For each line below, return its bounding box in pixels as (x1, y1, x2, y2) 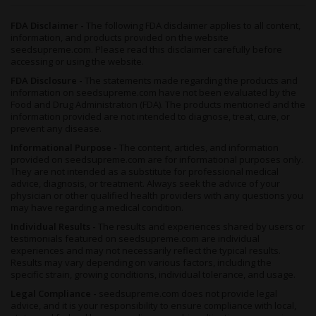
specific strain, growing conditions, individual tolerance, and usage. (11, 267, 296, 281)
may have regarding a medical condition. (11, 200, 183, 214)
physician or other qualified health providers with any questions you (11, 188, 303, 202)
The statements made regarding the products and (85, 73, 298, 87)
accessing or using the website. (11, 54, 144, 68)
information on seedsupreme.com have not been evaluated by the (11, 85, 296, 99)
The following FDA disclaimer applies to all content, (86, 18, 300, 32)
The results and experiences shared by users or (98, 219, 305, 233)
